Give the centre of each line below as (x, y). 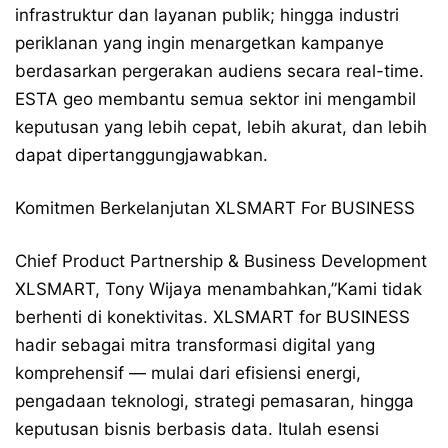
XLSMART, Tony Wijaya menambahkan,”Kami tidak (218, 288)
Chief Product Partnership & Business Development (221, 260)
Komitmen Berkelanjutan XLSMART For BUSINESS (215, 207)
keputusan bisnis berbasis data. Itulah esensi (197, 428)
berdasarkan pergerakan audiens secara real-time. (219, 70)
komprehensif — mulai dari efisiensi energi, (188, 372)
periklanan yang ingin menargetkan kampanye (199, 42)
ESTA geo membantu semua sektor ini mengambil (215, 98)
